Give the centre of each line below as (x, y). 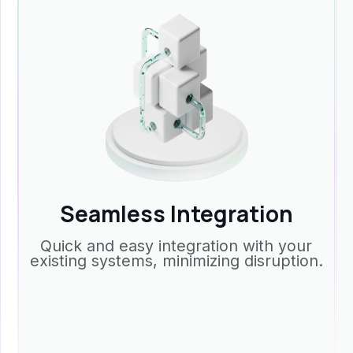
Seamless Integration (176, 214)
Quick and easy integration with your (176, 246)
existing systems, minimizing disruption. (176, 261)
